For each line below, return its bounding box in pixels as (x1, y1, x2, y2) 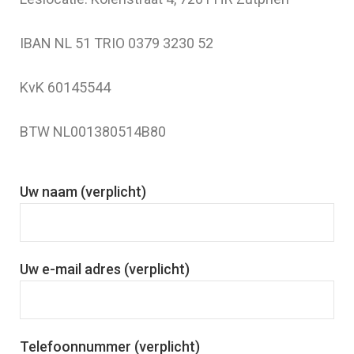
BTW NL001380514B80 (20, 123, 166, 141)
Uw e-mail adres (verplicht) (20, 261, 190, 278)
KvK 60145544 (20, 79, 111, 96)
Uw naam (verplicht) (20, 183, 146, 201)
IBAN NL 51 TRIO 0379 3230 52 (20, 35, 213, 52)
